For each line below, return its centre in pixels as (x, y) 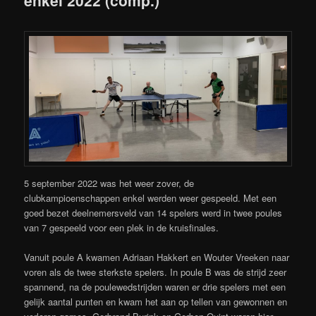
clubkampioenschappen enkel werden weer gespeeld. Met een (151, 198)
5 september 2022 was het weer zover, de (109, 183)
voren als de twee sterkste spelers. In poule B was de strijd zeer (156, 272)
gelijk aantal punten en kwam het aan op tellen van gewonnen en (156, 302)
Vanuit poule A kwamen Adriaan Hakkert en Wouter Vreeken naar (157, 257)
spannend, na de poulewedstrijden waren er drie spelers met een (155, 287)
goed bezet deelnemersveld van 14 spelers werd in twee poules (153, 213)
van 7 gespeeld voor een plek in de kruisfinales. (122, 228)
